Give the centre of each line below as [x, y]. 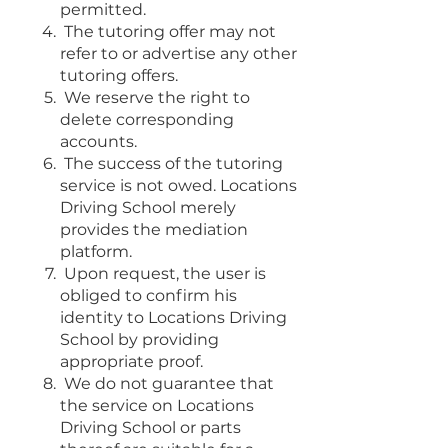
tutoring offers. [119, 75]
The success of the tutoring [173, 163]
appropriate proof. [131, 361]
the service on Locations [157, 405]
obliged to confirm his [148, 295]
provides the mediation [154, 229]
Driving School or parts [150, 427]
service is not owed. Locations [178, 185]
